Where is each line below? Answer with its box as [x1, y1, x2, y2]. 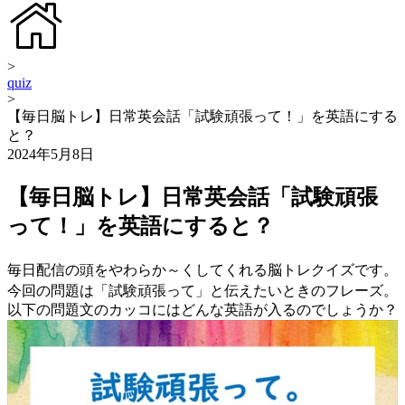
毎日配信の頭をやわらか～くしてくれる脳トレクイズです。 [7, 261, 398, 278]
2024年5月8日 [7, 146, 94, 162]
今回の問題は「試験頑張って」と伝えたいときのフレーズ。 [7, 282, 398, 298]
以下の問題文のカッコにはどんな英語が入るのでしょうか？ [7, 301, 398, 317]
